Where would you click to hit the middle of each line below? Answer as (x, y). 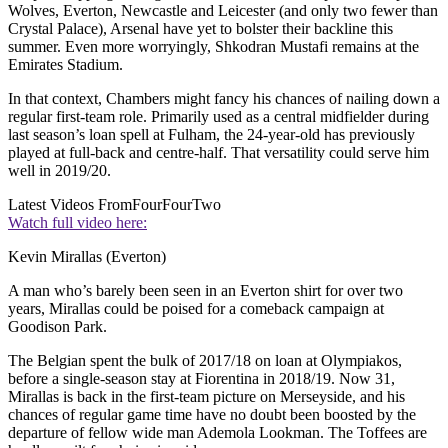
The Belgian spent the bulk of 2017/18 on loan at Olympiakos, (205, 360)
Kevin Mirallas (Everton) (87, 256)
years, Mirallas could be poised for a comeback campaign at (196, 308)
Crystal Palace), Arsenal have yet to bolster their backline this (200, 28)
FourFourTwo (176, 204)
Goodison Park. (57, 326)
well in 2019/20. (59, 170)
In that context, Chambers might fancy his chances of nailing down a (224, 98)
